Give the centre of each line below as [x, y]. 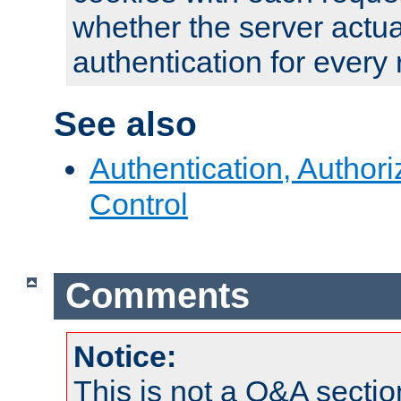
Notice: [125, 356]
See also [125, 124]
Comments [157, 296]
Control [139, 204]
